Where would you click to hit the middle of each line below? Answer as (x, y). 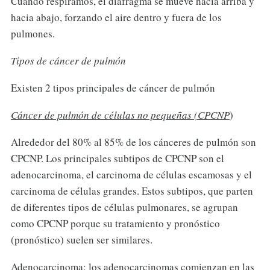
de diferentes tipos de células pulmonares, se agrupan (124, 207)
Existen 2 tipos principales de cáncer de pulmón (113, 87)
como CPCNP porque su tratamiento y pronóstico (115, 223)
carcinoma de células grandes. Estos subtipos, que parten (132, 190)
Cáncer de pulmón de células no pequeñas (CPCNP (120, 115)
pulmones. (33, 33)
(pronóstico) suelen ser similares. (81, 239)
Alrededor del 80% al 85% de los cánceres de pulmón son (133, 142)
